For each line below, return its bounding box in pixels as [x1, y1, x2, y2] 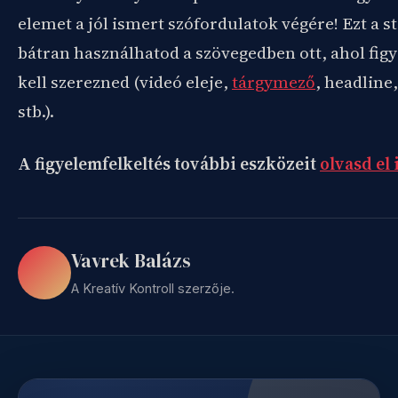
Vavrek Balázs [71, 248, 191, 274]
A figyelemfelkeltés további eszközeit [18, 152, 320, 175]
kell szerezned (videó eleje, [18, 70, 232, 93]
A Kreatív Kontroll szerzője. [71, 281, 235, 296]
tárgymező [232, 70, 315, 93]
